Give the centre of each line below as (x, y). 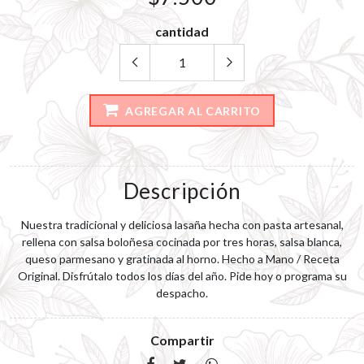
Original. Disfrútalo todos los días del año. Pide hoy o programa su (182, 276)
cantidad (182, 31)
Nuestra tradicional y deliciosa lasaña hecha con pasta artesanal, (182, 225)
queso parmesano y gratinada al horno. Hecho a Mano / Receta (182, 259)
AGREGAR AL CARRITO (191, 111)
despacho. (182, 293)
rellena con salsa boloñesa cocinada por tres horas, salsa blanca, (182, 242)
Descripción (182, 191)
